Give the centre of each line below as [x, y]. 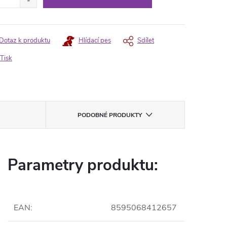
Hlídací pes [95, 41]
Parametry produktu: [83, 165]
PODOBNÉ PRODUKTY [110, 115]
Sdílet [146, 41]
